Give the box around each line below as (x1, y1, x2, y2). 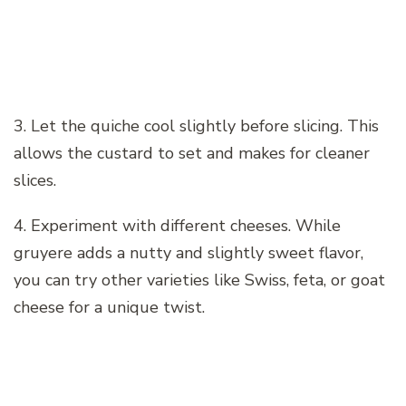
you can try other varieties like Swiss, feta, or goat (14, 269, 385, 292)
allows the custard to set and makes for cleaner (14, 142, 370, 165)
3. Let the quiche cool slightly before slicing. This (14, 115, 379, 138)
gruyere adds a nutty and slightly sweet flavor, (14, 242, 363, 265)
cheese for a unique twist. (14, 296, 205, 319)
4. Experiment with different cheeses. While (14, 215, 341, 237)
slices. (14, 169, 56, 192)
